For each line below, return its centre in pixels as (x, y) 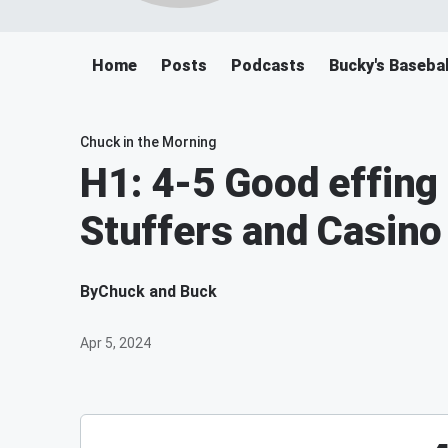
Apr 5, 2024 (115, 343)
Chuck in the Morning (148, 142)
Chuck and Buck (157, 291)
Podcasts (268, 65)
